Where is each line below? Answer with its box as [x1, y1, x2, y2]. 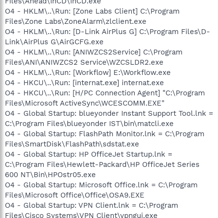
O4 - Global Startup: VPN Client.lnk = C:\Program [5, 201, 178, 210]
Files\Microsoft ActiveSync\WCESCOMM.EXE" [5, 99, 164, 108]
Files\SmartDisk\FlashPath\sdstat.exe [5, 140, 139, 148]
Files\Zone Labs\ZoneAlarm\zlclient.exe [5, 17, 146, 26]
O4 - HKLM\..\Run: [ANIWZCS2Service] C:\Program [5, 48, 182, 56]
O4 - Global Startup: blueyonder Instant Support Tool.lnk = [5, 109, 213, 118]
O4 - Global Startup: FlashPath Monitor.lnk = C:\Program [5, 129, 204, 138]
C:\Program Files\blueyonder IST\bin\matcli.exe [5, 119, 174, 128]
